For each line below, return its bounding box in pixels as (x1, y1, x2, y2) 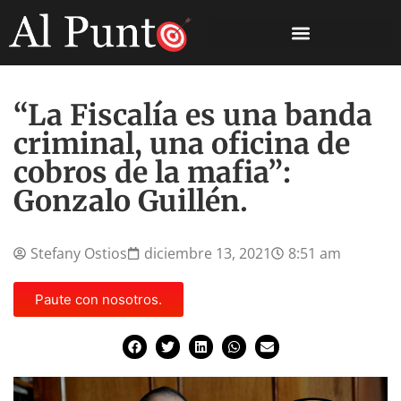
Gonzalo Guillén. (13, 183, 248, 220)
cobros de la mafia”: (13, 155, 291, 192)
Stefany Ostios (30, 243, 127, 264)
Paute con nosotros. (35, 291, 162, 309)
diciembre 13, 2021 (144, 243, 271, 264)
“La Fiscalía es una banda (13, 98, 372, 134)
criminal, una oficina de (13, 126, 350, 163)
